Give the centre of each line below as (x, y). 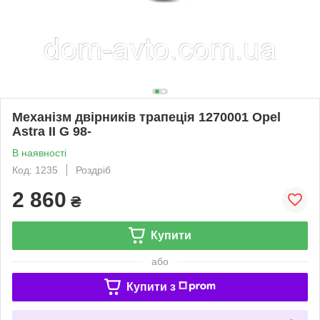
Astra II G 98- (52, 131)
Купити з (151, 286)
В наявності (39, 152)
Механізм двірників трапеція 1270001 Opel (146, 117)
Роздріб (93, 170)
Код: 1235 (35, 170)
